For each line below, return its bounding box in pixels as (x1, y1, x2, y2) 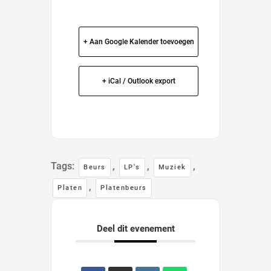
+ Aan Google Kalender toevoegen (83, 37, 194, 46)
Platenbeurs (100, 183, 147, 192)
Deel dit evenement (102, 223, 175, 234)
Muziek (158, 163, 186, 171)
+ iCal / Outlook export (102, 76, 175, 85)
